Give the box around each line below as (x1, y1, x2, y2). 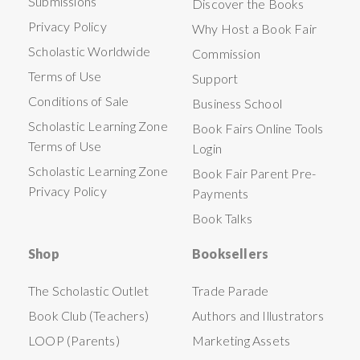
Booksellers (192, 246, 269, 262)
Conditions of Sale (28, 93, 129, 109)
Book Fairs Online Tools (192, 121, 324, 137)
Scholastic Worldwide (28, 43, 150, 59)
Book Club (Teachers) (28, 308, 149, 324)
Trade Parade (192, 283, 269, 299)
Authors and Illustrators (192, 308, 324, 324)
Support (192, 71, 239, 87)
